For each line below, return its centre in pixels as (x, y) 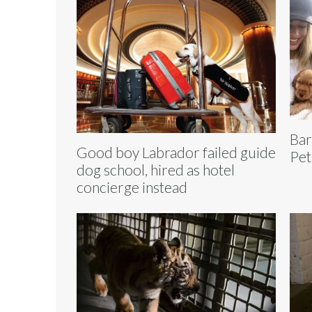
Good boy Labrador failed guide (176, 152)
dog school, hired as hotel (156, 169)
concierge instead (132, 187)
